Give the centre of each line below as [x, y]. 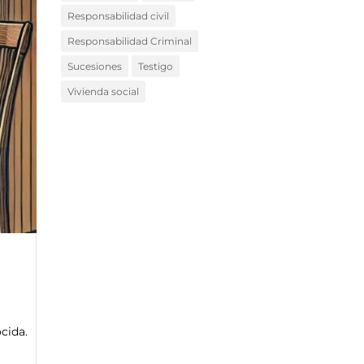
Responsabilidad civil [118, 16]
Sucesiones [94, 67]
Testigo [155, 67]
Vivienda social [103, 92]
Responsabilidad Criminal [129, 41]
